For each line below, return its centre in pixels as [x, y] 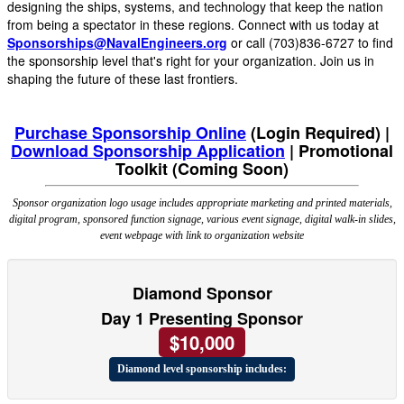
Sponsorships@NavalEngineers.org [117, 43]
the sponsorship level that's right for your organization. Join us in [191, 61]
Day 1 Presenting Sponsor [202, 319]
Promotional [346, 151]
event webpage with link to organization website [202, 236]
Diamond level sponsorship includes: [202, 368]
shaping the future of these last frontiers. [123, 79]
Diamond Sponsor [202, 294]
